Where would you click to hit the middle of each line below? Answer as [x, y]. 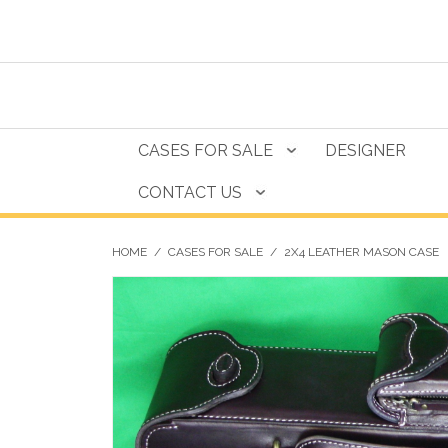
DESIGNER [365, 150]
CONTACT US [190, 192]
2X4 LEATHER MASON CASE [361, 252]
